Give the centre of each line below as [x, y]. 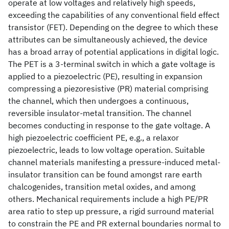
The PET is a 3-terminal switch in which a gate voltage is [112, 64]
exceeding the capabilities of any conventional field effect [114, 15]
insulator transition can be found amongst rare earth [105, 174]
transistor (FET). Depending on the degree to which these [113, 27]
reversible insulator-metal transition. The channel [100, 113]
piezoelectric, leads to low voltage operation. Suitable [107, 150]
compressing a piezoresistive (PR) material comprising [108, 88]
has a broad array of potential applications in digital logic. [113, 52]
